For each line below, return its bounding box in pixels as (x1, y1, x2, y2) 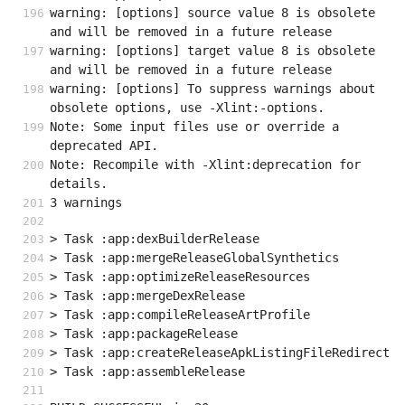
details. (50, 176, 108, 192)
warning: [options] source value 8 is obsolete (50, 5, 375, 21)
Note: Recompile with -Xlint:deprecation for (50, 157, 361, 173)
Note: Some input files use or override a (50, 119, 339, 135)
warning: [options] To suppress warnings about (50, 81, 375, 97)
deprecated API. (50, 138, 158, 154)
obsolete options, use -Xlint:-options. (50, 100, 325, 116)
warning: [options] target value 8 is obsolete (50, 43, 375, 59)
